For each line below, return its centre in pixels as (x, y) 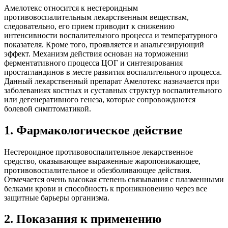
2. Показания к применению (83, 219)
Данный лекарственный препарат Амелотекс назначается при (112, 81)
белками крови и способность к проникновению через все (106, 188)
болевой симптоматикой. (48, 108)
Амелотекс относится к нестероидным (71, 8)
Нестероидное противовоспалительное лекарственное (98, 152)
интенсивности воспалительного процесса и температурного (111, 35)
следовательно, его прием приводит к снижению (89, 26)
